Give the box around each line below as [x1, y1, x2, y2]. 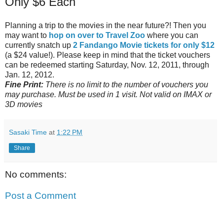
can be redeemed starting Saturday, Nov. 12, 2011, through [5, 60, 209, 69]
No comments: [5, 169, 67, 180]
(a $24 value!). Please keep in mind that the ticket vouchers [5, 50, 210, 59]
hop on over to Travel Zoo [49, 31, 145, 39]
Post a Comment [5, 190, 76, 201]
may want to [5, 31, 49, 39]
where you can [145, 31, 198, 39]
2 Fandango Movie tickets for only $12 [73, 40, 215, 49]
